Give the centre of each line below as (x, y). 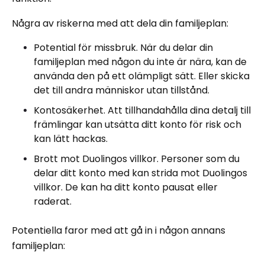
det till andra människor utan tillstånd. (122, 90)
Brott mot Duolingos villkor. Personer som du (137, 159)
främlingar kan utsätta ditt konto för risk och (138, 124)
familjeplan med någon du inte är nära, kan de (140, 62)
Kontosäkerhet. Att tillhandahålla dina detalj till (142, 110)
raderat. (53, 201)
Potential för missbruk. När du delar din (123, 47)
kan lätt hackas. (71, 138)
